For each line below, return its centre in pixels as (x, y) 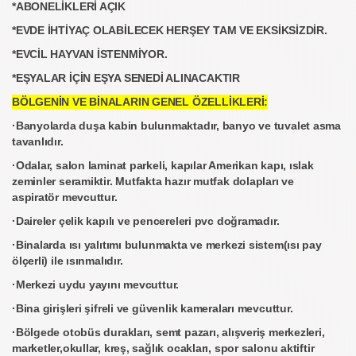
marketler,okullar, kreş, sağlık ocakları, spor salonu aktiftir (163, 348)
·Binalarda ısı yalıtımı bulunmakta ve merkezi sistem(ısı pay (167, 245)
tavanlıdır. (38, 141)
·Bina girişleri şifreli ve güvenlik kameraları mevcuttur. (153, 308)
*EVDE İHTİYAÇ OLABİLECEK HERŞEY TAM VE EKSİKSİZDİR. (170, 30)
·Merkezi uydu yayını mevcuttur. (96, 284)
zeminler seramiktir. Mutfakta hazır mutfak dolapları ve (153, 181)
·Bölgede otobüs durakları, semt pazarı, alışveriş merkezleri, (168, 332)
